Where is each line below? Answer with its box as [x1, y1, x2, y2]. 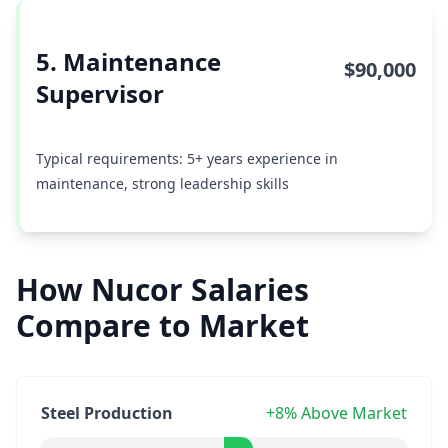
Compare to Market [16, 305, 309, 346]
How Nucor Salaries [16, 269, 309, 310]
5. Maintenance [36, 45, 221, 78]
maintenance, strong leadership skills [36, 174, 289, 193]
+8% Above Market [266, 402, 407, 424]
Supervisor [36, 77, 164, 110]
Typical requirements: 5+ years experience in [36, 149, 338, 168]
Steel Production [41, 402, 173, 424]
